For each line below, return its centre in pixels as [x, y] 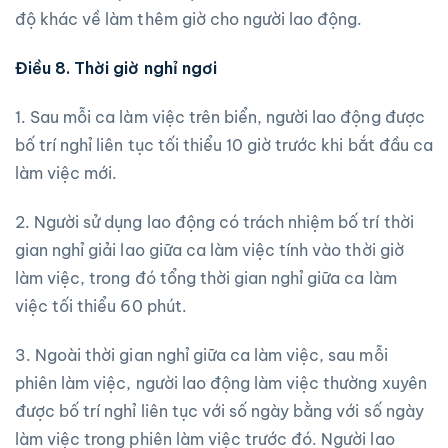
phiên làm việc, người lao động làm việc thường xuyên [221, 382]
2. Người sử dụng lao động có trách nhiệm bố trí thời [214, 221]
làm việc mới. [66, 173]
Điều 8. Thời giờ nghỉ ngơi [116, 68]
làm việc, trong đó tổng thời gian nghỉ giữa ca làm [206, 277]
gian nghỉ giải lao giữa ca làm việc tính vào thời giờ [209, 249]
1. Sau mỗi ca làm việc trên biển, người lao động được [220, 117]
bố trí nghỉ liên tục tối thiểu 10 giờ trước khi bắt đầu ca [224, 145]
